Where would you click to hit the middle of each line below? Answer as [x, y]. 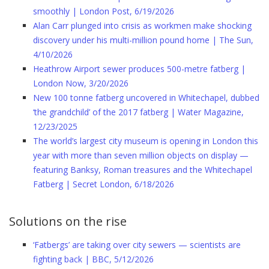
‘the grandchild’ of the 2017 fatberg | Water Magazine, [138, 112]
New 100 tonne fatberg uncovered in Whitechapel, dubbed [146, 98]
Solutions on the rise [68, 221]
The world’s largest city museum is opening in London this [146, 141]
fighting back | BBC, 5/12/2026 [93, 259]
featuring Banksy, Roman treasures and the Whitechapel [143, 170]
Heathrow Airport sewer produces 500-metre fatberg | [139, 69]
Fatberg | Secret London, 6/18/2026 [105, 184]
